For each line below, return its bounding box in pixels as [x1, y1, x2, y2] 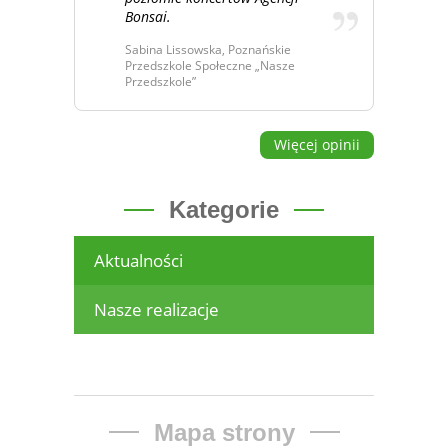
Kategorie [169, 196, 279, 224]
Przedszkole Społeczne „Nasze [125, 57, 295, 75]
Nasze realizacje [94, 297, 219, 321]
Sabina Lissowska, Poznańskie [125, 41, 291, 59]
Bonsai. [125, 6, 171, 26]
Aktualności [94, 248, 183, 272]
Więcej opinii [274, 135, 360, 155]
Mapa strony [153, 418, 295, 446]
